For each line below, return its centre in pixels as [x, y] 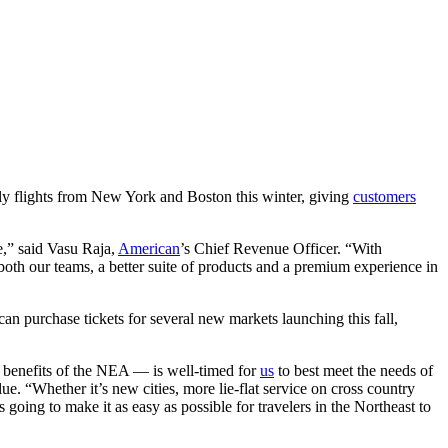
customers [384, 196]
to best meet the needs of [353, 370]
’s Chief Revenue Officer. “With [281, 248]
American [149, 248]
